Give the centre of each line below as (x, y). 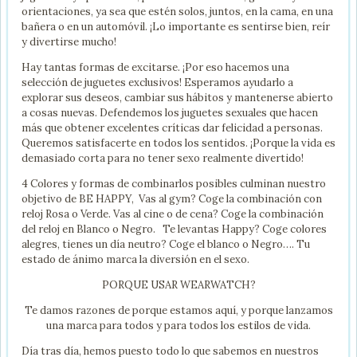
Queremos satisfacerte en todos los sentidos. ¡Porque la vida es (178, 143)
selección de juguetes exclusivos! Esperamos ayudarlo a (157, 83)
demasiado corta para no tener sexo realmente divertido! (163, 159)
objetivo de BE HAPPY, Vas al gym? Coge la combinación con (172, 199)
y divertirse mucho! (69, 42)
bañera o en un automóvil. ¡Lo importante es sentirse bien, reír (176, 27)
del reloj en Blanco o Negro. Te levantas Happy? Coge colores (174, 229)
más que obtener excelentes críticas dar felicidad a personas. (173, 128)
